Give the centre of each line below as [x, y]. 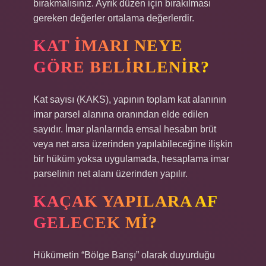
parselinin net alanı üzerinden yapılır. [110, 174]
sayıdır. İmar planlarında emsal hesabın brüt [125, 129]
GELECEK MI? [95, 222]
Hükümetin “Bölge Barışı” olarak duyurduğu [124, 255]
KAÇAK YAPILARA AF [126, 201]
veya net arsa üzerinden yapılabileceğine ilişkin [133, 144]
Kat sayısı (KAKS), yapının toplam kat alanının [130, 99]
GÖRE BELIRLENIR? [121, 67]
